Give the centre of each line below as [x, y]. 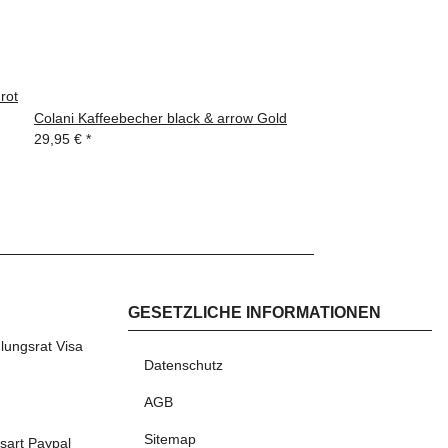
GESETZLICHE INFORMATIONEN [254, 313]
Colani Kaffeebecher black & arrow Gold [160, 118]
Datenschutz [183, 365]
